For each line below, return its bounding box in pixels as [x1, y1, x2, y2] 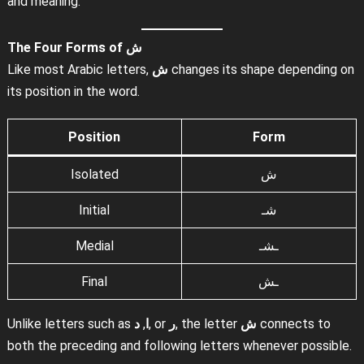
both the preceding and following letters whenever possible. [6, 337, 352, 353]
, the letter [175, 315, 240, 331]
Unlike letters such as [6, 315, 134, 331]
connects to [256, 315, 331, 331]
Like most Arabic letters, [6, 61, 152, 77]
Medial [75, 237, 114, 253]
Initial [79, 201, 110, 218]
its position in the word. [6, 83, 140, 99]
